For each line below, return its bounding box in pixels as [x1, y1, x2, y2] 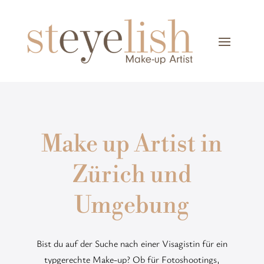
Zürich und [72, 160, 192, 190]
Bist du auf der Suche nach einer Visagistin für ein [36, 236, 227, 250]
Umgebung [74, 190, 190, 220]
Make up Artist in [41, 129, 223, 159]
